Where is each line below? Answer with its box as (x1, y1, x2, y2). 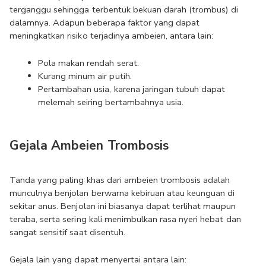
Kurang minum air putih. (38, 70, 132, 82)
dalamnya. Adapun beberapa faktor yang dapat (9, 17, 200, 28)
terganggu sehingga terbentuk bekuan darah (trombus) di (9, 4, 239, 15)
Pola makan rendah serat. (38, 57, 139, 69)
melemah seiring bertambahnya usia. (38, 96, 183, 108)
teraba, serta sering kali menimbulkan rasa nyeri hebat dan (9, 213, 241, 225)
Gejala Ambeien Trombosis (9, 137, 169, 154)
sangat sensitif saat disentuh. (9, 226, 125, 238)
